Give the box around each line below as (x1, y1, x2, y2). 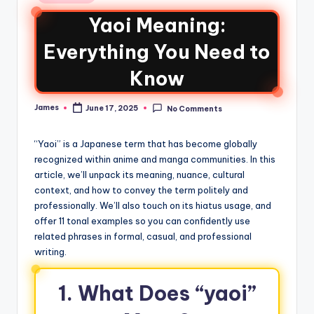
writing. (34, 246, 67, 258)
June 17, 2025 (86, 104, 139, 114)
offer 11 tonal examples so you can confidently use (34, 215, 250, 227)
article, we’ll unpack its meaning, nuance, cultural (34, 169, 245, 181)
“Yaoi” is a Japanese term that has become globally (34, 138, 257, 150)
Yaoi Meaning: (88, 13, 226, 37)
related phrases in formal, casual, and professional (34, 231, 252, 243)
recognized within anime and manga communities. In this (34, 153, 275, 165)
